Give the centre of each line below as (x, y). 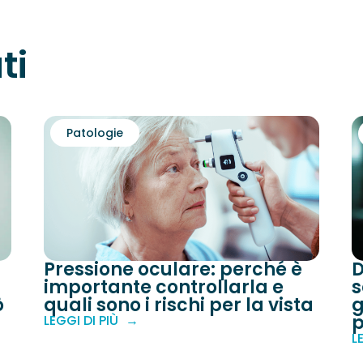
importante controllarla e (164, 287)
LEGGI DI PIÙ (81, 320)
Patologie (95, 133)
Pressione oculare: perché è (173, 269)
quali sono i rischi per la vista (179, 305)
